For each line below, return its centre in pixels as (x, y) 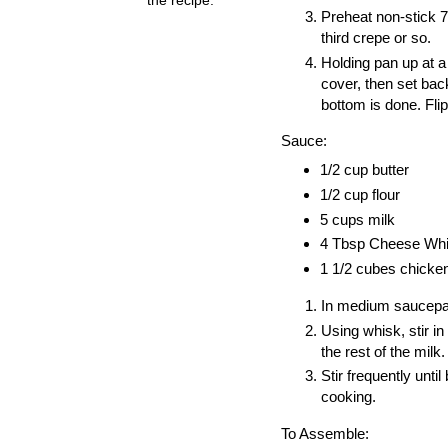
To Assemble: (325, 433)
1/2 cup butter (364, 169)
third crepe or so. (378, 37)
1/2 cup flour (359, 194)
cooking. (348, 397)
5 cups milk (357, 219)
